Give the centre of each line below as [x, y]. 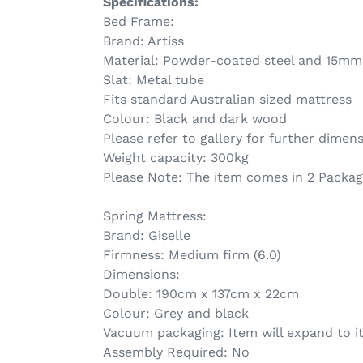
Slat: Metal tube [154, 79]
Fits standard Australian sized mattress [227, 99]
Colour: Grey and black [176, 313]
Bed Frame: [139, 21]
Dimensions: [141, 274]
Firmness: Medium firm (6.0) [192, 254]
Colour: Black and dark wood [195, 118]
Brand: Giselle [147, 235]
